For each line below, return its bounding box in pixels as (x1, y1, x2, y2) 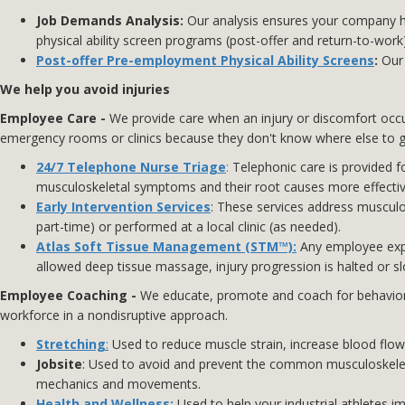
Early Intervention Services (36, 198, 211, 216)
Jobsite (36, 355, 82, 373)
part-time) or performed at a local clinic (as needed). (36, 218, 341, 236)
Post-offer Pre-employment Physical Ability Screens (36, 52, 374, 70)
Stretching (36, 335, 106, 353)
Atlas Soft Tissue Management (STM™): (36, 238, 297, 256)
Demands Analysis (57, 12, 180, 30)
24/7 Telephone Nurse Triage (36, 158, 226, 176)
